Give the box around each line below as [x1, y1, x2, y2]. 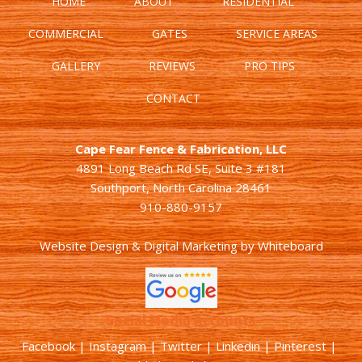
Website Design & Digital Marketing [39, 238, 238, 254]
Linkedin [216, 337, 260, 354]
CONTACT [145, 90, 200, 106]
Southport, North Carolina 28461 [90, 179, 271, 196]
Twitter [160, 337, 202, 354]
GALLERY [51, 58, 100, 74]
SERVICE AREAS [236, 26, 318, 41]
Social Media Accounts [106, 309, 256, 330]
